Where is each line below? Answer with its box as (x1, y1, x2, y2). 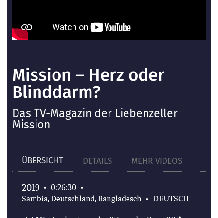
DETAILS (83, 155, 112, 166)
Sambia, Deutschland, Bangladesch (22, 193, 142, 203)
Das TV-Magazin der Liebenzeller (12, 107, 178, 120)
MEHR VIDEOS (131, 155, 182, 166)
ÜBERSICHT (22, 155, 63, 165)
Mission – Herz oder (12, 65, 164, 85)
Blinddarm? (12, 82, 100, 102)
